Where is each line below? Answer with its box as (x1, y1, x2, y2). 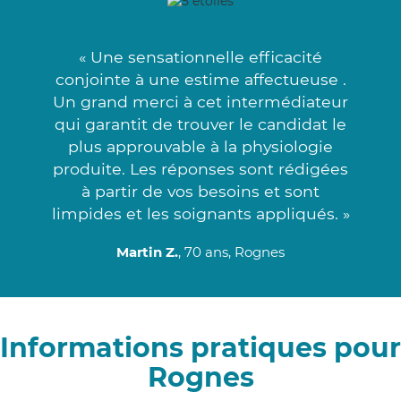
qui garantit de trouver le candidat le (55, 114, 346, 133)
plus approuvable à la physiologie (68, 136, 333, 156)
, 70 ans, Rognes (178, 243, 285, 260)
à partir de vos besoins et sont (81, 181, 320, 200)
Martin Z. (116, 243, 178, 260)
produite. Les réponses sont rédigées (53, 158, 348, 178)
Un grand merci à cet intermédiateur (53, 91, 348, 111)
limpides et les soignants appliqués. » (51, 203, 350, 223)
